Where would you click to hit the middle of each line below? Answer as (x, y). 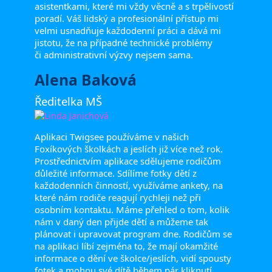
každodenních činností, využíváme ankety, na (128, 185)
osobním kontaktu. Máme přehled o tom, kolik (132, 209)
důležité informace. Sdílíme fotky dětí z (115, 173)
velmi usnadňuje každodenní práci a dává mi (127, 30)
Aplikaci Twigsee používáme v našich (111, 136)
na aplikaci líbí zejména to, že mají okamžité (126, 246)
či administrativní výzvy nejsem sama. (114, 54)
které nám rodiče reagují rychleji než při (117, 197)
